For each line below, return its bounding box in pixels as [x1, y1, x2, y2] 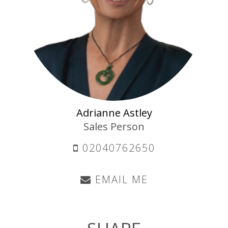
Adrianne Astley [76, 106, 152, 120]
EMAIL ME [91, 173, 148, 187]
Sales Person [83, 120, 145, 134]
